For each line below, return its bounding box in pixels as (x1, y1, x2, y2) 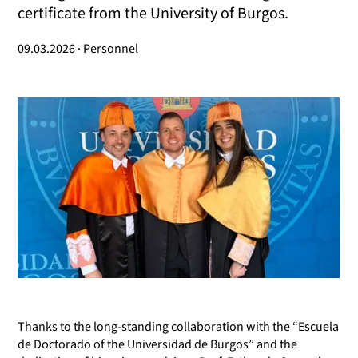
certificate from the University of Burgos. (18, 2, 288, 25)
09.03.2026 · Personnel (18, 39, 138, 58)
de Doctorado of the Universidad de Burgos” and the (18, 335, 297, 353)
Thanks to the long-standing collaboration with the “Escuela (18, 317, 339, 336)
